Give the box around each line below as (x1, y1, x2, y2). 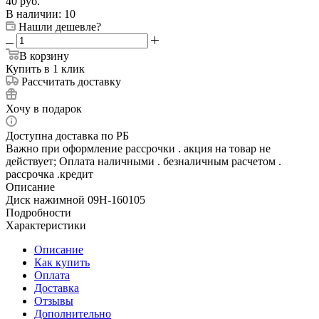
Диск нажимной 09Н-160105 (6, 193, 145, 206)
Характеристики (6, 219, 86, 231)
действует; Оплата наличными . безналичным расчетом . (6, 155, 281, 167)
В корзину (19, 49, 69, 62)
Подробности (6, 206, 71, 219)
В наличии (6, 7, 58, 20)
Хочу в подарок (6, 102, 82, 115)
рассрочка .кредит (6, 167, 93, 180)
